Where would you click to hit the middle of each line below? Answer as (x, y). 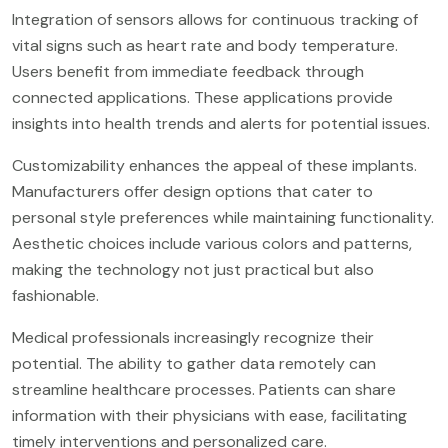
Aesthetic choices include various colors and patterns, (212, 243)
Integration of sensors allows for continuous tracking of (215, 19)
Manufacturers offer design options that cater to (192, 191)
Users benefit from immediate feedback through (188, 71)
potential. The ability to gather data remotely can (194, 363)
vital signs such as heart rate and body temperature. (205, 45)
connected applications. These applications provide (202, 97)
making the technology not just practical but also (193, 269)
